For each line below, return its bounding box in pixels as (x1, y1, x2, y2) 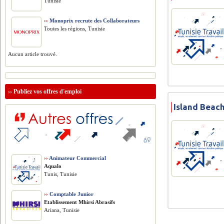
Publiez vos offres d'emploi (13, 88, 82, 95)
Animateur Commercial (48, 155, 106, 161)
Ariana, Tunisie (44, 207, 80, 213)
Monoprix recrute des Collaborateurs (48, 17, 140, 23)
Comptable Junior (48, 191, 94, 197)
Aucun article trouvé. (8, 51, 57, 57)
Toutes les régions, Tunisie (44, 25, 105, 31)
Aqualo (44, 163, 62, 169)
